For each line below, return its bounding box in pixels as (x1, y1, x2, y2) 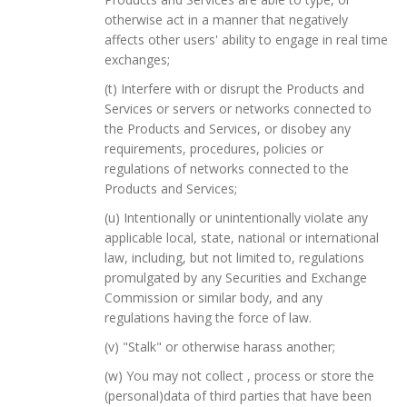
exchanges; (104, 50, 170, 68)
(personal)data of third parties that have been (104, 386, 372, 404)
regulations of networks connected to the (104, 159, 349, 177)
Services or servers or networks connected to (104, 99, 372, 117)
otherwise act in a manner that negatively (104, 10, 348, 28)
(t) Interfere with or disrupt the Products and (104, 79, 364, 97)
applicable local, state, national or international (104, 228, 379, 246)
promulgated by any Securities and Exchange (104, 268, 367, 286)
